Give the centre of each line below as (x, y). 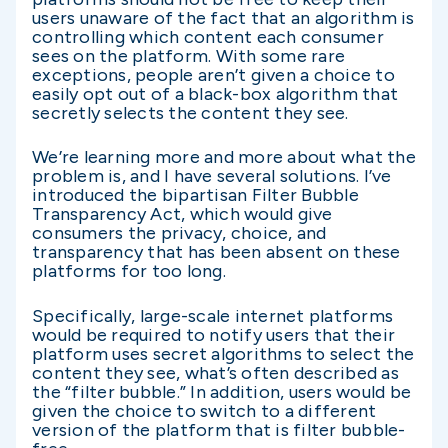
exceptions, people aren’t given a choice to (213, 75)
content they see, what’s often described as (215, 372)
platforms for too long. (131, 271)
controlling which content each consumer (208, 37)
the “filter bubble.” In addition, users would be (221, 391)
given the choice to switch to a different (204, 410)
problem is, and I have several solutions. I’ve (212, 176)
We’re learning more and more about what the (224, 157)
